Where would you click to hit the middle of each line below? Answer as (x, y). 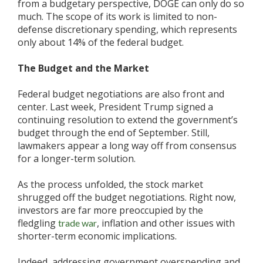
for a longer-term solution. (77, 159)
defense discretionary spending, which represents (127, 29)
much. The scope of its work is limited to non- (117, 16)
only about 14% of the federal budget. (102, 42)
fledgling (37, 223)
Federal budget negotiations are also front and (121, 94)
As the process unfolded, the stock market (110, 184)
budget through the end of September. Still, (114, 133)
